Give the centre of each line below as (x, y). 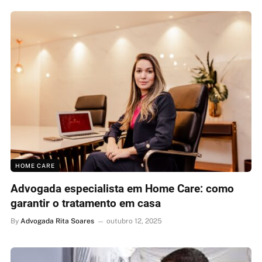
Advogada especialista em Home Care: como (122, 188)
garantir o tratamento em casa (86, 203)
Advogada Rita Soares (57, 221)
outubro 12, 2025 (134, 221)
